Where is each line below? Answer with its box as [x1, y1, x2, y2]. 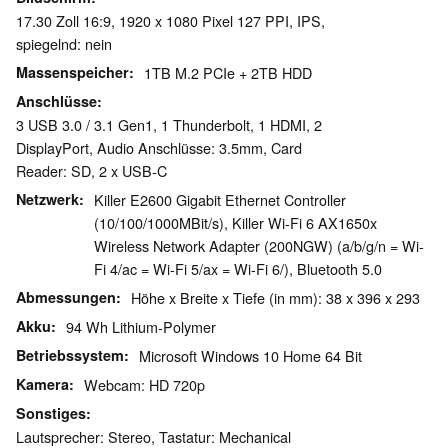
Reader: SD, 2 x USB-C [16, 160, 167, 182]
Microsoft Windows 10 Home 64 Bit [139, 345, 362, 367]
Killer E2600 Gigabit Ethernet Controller [94, 189, 346, 211]
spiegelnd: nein [16, 33, 112, 55]
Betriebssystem [16, 345, 124, 366]
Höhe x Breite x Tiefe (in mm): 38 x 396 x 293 [131, 287, 420, 309]
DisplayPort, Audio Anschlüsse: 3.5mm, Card [16, 137, 302, 159]
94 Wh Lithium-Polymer [66, 316, 216, 338]
